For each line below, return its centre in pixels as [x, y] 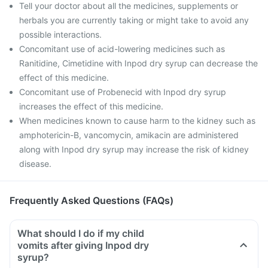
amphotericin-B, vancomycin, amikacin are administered [129, 135]
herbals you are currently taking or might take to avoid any [134, 20]
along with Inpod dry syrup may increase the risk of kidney [134, 149]
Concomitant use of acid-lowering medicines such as [122, 49]
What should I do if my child [81, 233]
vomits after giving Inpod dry [83, 245]
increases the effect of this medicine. [91, 106]
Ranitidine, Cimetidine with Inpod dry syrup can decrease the [138, 63]
